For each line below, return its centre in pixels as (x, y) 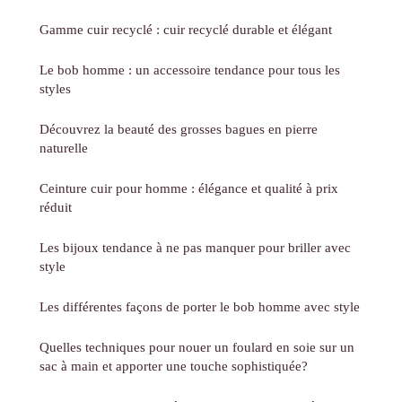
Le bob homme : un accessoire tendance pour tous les (190, 69)
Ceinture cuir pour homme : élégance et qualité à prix (189, 188)
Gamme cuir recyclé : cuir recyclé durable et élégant (186, 29)
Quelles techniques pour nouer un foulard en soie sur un (197, 346)
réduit (56, 206)
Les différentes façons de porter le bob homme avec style (200, 306)
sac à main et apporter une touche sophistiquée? (174, 365)
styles (55, 88)
